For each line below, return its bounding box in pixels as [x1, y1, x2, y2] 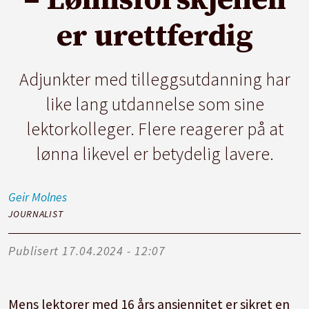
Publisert [8, 242, 59, 259]
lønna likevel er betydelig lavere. [35, 143, 274, 166]
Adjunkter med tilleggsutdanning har [19, 68, 290, 91]
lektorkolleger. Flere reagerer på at [26, 118, 283, 141]
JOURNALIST [8, 208, 63, 221]
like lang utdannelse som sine [45, 93, 264, 116]
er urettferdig [56, 17, 253, 57]
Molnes [32, 189, 68, 206]
